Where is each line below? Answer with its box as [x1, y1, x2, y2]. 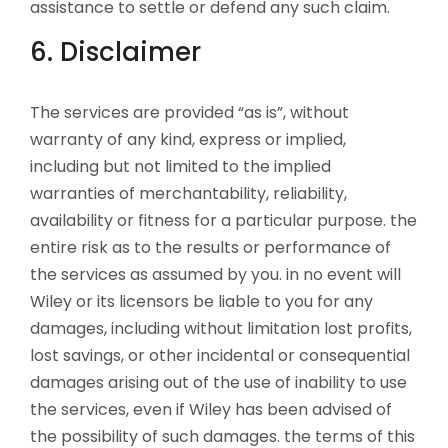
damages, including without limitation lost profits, [30, 317, 412, 340]
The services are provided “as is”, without [30, 101, 349, 124]
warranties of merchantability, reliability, [30, 182, 347, 205]
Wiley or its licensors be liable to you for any [30, 290, 373, 313]
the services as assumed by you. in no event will [30, 263, 401, 286]
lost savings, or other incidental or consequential [30, 344, 410, 367]
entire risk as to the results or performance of [30, 236, 391, 259]
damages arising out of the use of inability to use [30, 371, 407, 394]
